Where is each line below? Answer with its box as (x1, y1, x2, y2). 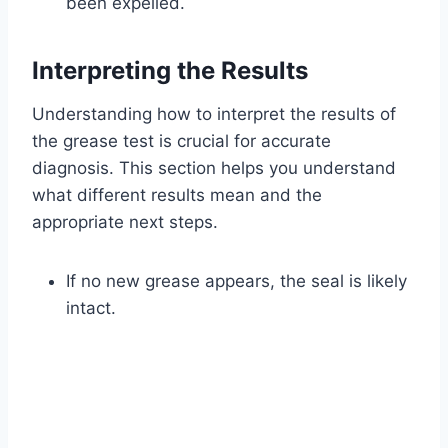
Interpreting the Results (32, 55, 308, 85)
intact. (66, 297, 116, 318)
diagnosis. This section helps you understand (32, 157, 396, 178)
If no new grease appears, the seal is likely (66, 270, 407, 291)
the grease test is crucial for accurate (32, 130, 331, 151)
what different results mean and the (32, 184, 322, 205)
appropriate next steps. (32, 211, 218, 232)
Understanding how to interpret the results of (32, 103, 396, 124)
